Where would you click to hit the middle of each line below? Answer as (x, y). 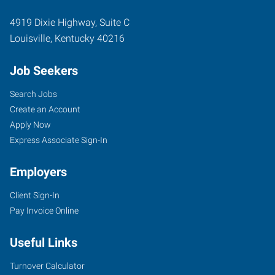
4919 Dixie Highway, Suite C (70, 22)
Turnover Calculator (47, 265)
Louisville (30, 38)
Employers (38, 172)
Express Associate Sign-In (59, 140)
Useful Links (44, 242)
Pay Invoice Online (44, 210)
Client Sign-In (35, 195)
